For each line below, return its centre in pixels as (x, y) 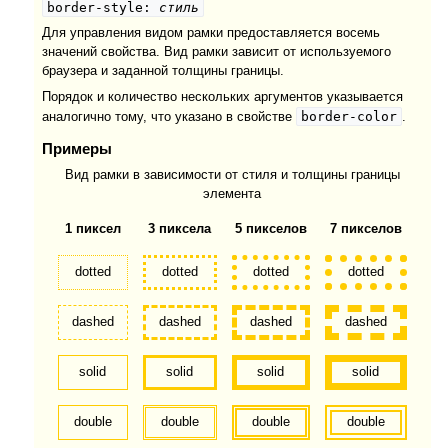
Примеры (77, 149)
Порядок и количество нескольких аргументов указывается (223, 96)
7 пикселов (365, 229)
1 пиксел (92, 229)
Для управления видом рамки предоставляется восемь (211, 33)
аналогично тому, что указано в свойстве (169, 116)
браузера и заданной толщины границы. (163, 71)
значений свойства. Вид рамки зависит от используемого (217, 52)
